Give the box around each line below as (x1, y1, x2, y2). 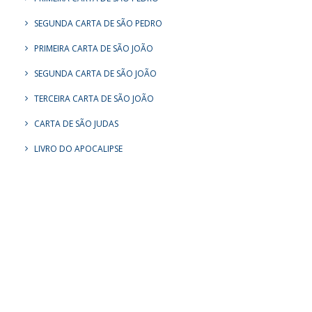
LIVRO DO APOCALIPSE (34, 143, 123, 155)
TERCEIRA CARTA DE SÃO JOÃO (34, 93, 154, 104)
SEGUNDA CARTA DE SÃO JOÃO (34, 68, 157, 79)
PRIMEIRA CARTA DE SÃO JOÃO (34, 42, 153, 54)
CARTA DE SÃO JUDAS (34, 118, 118, 130)
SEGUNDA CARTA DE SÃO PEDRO (34, 17, 162, 29)
